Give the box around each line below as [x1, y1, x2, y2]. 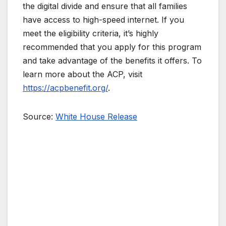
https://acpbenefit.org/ [23, 83, 108, 93]
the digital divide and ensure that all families [23, 1, 187, 12]
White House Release [55, 111, 137, 122]
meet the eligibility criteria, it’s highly [23, 28, 158, 39]
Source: [23, 111, 55, 122]
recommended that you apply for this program [23, 42, 201, 52]
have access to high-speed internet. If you [23, 15, 184, 25]
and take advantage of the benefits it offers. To [23, 55, 202, 66]
